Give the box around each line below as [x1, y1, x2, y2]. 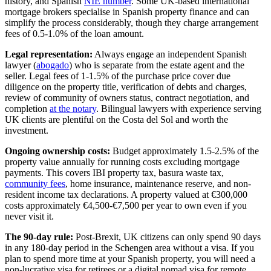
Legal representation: [5, 49, 93, 60]
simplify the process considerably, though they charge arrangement [5, 18, 258, 28]
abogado [36, 60, 69, 71]
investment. [5, 125, 48, 136]
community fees [5, 178, 65, 189]
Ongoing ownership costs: [5, 146, 110, 157]
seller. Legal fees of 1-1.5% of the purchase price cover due [5, 71, 230, 82]
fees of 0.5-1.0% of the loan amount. [5, 28, 144, 39]
